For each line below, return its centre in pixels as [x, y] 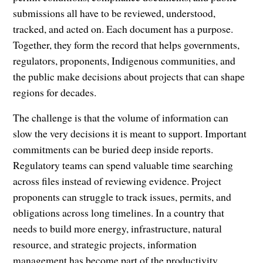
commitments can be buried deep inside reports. [113, 149]
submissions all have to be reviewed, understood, [114, 13]
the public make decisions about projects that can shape [129, 77]
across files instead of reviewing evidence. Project [117, 181]
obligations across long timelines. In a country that [119, 213]
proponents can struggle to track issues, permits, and [122, 197]
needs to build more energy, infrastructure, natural [118, 229]
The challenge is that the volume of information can [121, 118]
